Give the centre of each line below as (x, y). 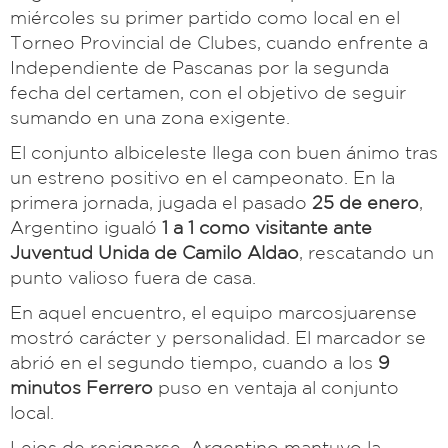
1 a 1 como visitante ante (267, 227)
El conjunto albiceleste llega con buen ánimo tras (224, 152)
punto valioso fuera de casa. (133, 277)
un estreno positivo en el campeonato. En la (202, 177)
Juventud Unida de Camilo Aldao (154, 252)
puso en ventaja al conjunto (276, 387)
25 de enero (365, 202)
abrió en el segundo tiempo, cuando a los (194, 362)
